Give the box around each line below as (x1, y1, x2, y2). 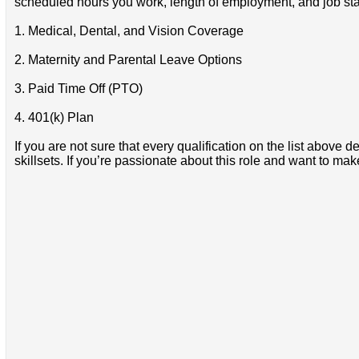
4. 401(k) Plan (14, 110, 94, 124)
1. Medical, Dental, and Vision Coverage (14, 23, 244, 38)
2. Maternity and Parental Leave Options (14, 52, 242, 67)
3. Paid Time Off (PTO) (14, 81, 143, 95)
